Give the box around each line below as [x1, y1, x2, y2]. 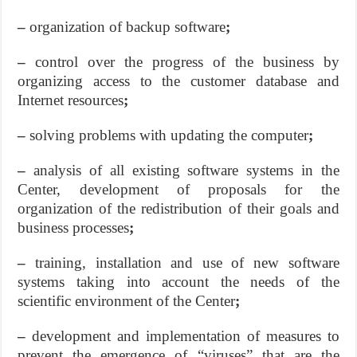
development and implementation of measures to [32, 327, 339, 344]
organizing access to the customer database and [18, 72, 339, 89]
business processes [18, 218, 130, 236]
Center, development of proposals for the [18, 180, 339, 198]
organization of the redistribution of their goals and [18, 199, 339, 217]
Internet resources [18, 91, 124, 108]
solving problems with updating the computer [29, 126, 309, 143]
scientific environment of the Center [18, 292, 236, 309]
